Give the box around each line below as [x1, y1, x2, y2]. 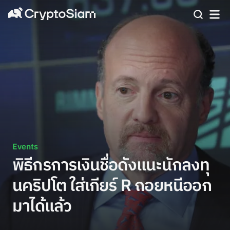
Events [12, 140, 38, 154]
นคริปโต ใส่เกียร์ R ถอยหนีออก [12, 172, 212, 200]
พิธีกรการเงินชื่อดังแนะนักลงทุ [12, 152, 210, 179]
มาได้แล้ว [12, 193, 72, 220]
